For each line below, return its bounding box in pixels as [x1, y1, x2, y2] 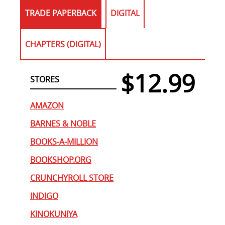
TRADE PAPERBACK [25, 8, 96, 19]
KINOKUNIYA [30, 208, 77, 219]
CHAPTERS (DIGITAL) [25, 39, 101, 50]
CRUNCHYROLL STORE [30, 172, 114, 183]
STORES [30, 74, 59, 85]
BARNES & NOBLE [30, 118, 96, 129]
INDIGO [30, 190, 58, 201]
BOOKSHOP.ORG [30, 154, 91, 165]
